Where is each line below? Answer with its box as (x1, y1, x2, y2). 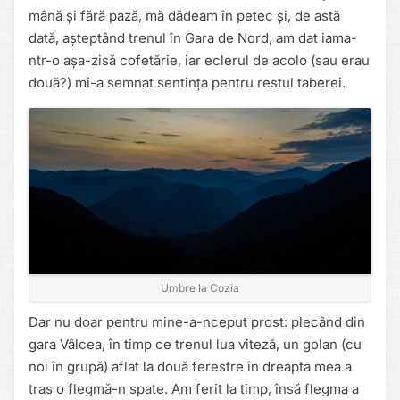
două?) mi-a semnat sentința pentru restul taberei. (29, 73, 346, 91)
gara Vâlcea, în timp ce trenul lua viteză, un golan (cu (29, 336, 362, 354)
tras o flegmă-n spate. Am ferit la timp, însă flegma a (29, 380, 359, 398)
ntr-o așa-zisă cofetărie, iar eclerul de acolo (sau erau (29, 51, 370, 69)
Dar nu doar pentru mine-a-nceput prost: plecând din (29, 313, 365, 331)
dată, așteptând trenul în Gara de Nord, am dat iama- (29, 29, 357, 46)
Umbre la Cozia (161, 281, 239, 296)
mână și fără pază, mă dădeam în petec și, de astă (29, 6, 340, 24)
